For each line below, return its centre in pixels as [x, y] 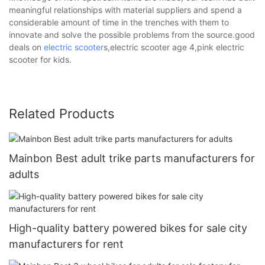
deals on [26, 47]
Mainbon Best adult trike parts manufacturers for [132, 158]
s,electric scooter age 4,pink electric [174, 47]
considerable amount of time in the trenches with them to [119, 22]
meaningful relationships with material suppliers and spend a [125, 9]
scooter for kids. [40, 59]
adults [24, 174]
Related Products [62, 113]
